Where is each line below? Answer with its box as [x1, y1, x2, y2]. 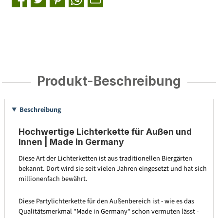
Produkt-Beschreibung [37, 73, 181, 89]
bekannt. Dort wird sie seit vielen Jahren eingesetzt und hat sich [18, 163, 207, 174]
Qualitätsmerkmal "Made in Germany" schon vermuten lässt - [18, 206, 199, 217]
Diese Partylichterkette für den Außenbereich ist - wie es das [18, 196, 194, 207]
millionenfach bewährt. [18, 173, 88, 184]
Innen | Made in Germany [18, 136, 124, 147]
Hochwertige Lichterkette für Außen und [18, 126, 192, 137]
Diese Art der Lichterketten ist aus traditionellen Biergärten [18, 153, 192, 163]
